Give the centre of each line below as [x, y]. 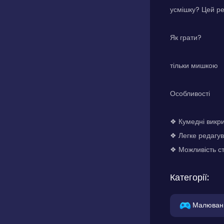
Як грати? [186, 37]
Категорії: [189, 177]
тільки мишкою [194, 65]
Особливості [190, 93]
